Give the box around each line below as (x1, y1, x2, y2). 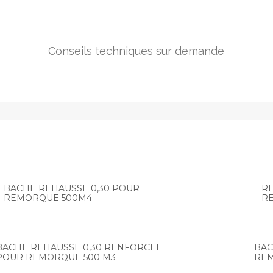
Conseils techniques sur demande (48, 44, 225, 57)
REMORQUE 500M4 (3, 193, 92, 204)
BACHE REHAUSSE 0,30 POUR (3, 183, 140, 194)
